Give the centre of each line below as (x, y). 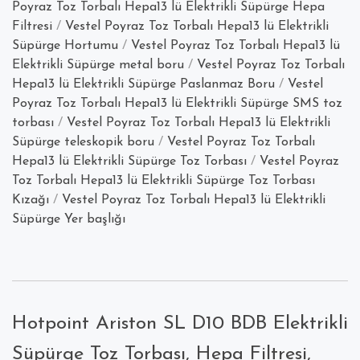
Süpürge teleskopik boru (83, 143)
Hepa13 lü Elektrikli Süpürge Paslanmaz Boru (143, 85)
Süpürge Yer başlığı (69, 220)
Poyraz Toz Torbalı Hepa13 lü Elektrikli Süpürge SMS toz (177, 104)
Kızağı (31, 200)
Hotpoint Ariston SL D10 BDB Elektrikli (180, 324)
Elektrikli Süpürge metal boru (98, 65)
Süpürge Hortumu (65, 46)
